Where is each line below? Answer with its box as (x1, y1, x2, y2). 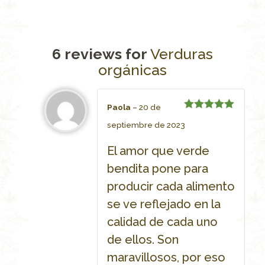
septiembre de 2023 (106, 121, 185, 130)
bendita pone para (106, 161, 208, 176)
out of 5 (184, 121, 219, 133)
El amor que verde (106, 144, 209, 159)
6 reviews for (51, 45, 150, 63)
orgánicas (98, 61, 167, 79)
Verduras (150, 45, 213, 63)
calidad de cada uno (106, 215, 218, 230)
